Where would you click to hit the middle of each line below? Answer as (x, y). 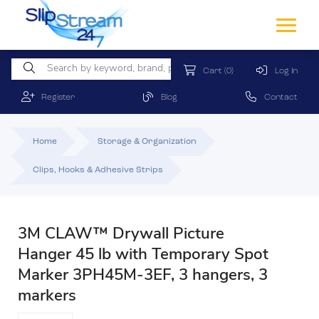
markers (47, 297)
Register (54, 98)
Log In (283, 71)
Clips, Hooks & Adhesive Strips (98, 170)
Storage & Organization (147, 142)
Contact (278, 98)
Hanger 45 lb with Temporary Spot (143, 255)
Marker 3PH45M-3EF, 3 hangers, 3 (143, 276)
